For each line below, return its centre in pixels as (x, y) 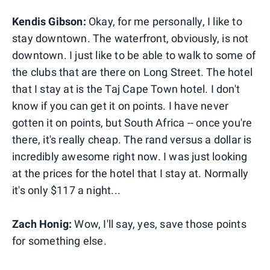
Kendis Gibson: (49, 21)
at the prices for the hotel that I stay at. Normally (130, 173)
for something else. (59, 240)
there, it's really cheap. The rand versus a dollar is (132, 139)
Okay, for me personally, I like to (164, 21)
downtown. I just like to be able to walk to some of (134, 55)
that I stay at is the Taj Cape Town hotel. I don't (126, 89)
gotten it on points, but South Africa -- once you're (132, 122)
